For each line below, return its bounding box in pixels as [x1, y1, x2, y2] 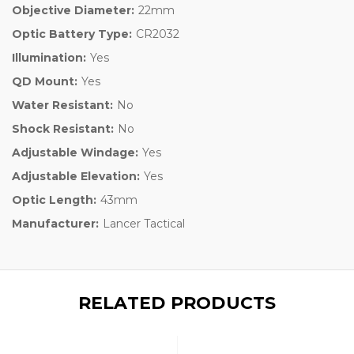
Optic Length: [12, 192, 96, 207]
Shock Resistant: [12, 121, 114, 136]
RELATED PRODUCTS [77, 292, 277, 314]
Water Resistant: [12, 97, 113, 112]
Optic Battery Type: [12, 26, 132, 41]
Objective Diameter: [12, 2, 134, 17]
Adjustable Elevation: [12, 168, 140, 183]
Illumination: [12, 50, 86, 65]
